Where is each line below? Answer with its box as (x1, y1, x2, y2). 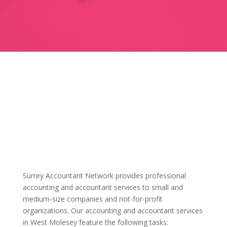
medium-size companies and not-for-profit (22, 194, 163, 204)
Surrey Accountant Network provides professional (22, 171, 186, 180)
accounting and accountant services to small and (22, 182, 183, 192)
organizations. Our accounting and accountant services (22, 206, 203, 215)
